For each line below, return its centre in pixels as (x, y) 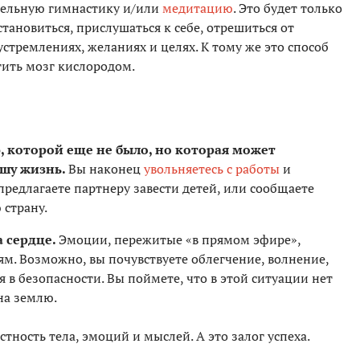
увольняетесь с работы (212, 169)
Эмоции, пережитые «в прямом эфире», (180, 240)
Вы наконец (106, 169)
